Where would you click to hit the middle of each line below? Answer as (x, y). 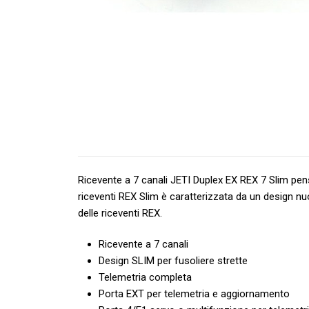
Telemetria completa (146, 278)
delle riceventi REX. (120, 213)
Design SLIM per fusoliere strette (173, 261)
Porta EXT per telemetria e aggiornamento (195, 294)
